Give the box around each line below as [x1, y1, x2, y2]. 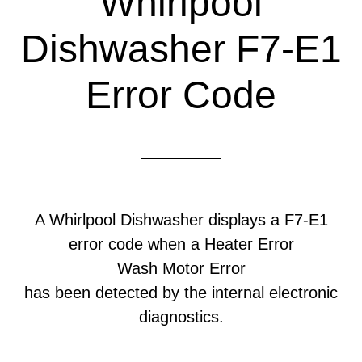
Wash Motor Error [116, 259, 246, 277]
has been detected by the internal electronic [24, 284, 338, 301]
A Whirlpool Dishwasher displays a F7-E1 [34, 211, 328, 229]
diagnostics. [138, 308, 224, 326]
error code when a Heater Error [68, 235, 294, 253]
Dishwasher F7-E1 [20, 27, 342, 70]
